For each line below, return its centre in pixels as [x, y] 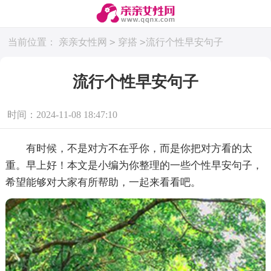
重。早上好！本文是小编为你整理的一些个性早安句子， [134, 165]
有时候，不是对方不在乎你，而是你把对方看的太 [129, 148]
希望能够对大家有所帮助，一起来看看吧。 [103, 182]
